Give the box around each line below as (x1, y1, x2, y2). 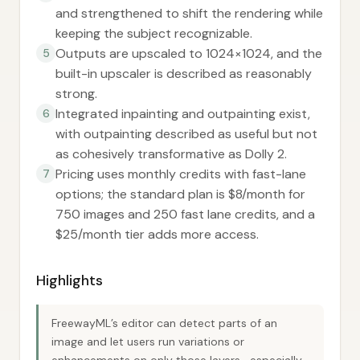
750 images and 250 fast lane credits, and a (55, 206, 315, 223)
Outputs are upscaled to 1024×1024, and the (55, 45, 322, 62)
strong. (55, 85, 97, 102)
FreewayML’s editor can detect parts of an (51, 316, 277, 330)
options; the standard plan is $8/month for (55, 186, 305, 202)
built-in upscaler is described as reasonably (55, 65, 312, 82)
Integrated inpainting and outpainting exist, (55, 105, 310, 122)
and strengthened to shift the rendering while (55, 5, 323, 22)
